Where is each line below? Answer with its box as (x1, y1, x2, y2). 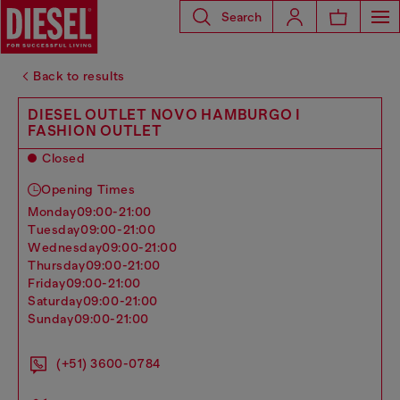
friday (35, 276, 66, 290)
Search (221, 9, 262, 24)
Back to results (33, 69, 125, 83)
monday (38, 204, 77, 219)
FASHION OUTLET (28, 122, 162, 139)
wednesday (41, 240, 103, 254)
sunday (36, 312, 74, 326)
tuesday (36, 222, 81, 237)
